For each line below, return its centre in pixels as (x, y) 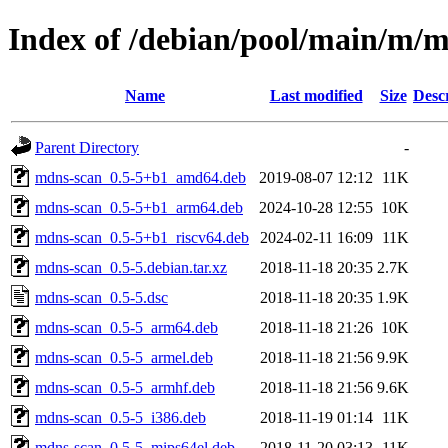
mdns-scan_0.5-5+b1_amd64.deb (140, 177)
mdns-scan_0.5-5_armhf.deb (125, 387)
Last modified (316, 95)
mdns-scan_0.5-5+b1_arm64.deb (139, 207)
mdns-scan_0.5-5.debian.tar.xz (131, 267)
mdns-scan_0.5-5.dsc (101, 297)
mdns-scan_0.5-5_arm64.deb (126, 327)
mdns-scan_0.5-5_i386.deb (120, 417)
